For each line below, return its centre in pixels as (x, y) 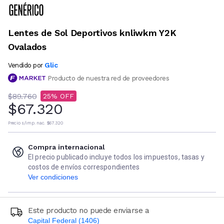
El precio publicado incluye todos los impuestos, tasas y (116, 157)
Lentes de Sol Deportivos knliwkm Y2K (92, 32)
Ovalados (27, 46)
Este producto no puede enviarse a (89, 211)
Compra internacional (66, 147)
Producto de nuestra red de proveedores (108, 78)
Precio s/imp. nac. (26, 123)
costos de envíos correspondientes (84, 167)
